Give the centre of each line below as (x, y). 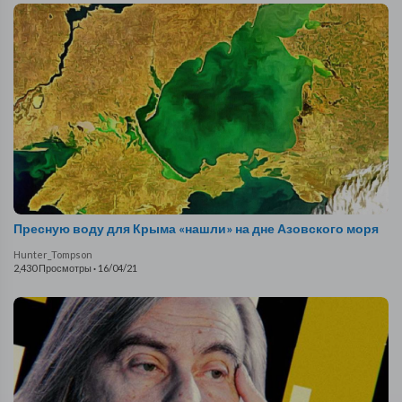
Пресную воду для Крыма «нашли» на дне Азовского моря (196, 229)
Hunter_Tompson (53, 255)
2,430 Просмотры (52, 268)
